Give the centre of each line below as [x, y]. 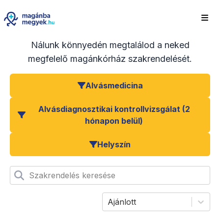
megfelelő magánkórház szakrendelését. [110, 59]
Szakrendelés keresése [72, 176]
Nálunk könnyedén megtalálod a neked [110, 45]
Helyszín [114, 145]
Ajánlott [122, 202]
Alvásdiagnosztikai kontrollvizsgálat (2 [114, 109]
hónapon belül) [114, 121]
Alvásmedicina [114, 86]
